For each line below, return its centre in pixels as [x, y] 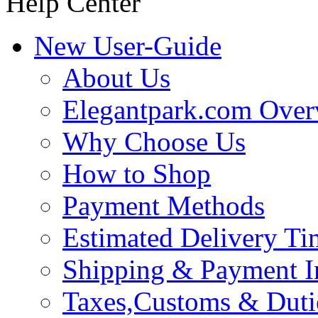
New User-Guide [128, 45]
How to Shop [137, 173]
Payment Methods [164, 205]
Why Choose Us [154, 141]
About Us [116, 77]
